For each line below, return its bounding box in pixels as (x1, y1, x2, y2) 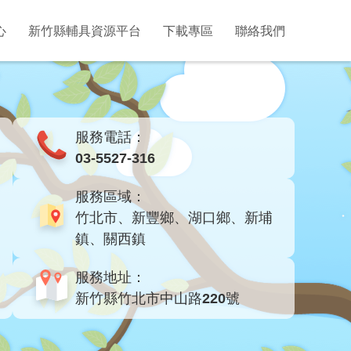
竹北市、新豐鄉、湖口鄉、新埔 (75, 210, 273, 226)
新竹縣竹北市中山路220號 (75, 291, 240, 306)
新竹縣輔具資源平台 (28, 24, 141, 38)
